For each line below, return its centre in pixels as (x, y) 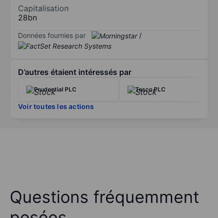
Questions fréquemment (104, 197)
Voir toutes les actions (56, 107)
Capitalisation (43, 8)
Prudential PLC (55, 90)
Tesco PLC (150, 90)
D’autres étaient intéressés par (75, 72)
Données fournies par (52, 35)
